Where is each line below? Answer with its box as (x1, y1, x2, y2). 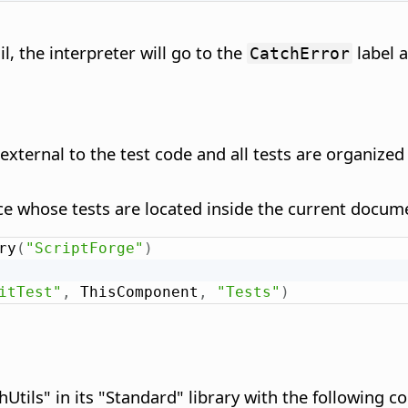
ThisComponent (70, 283, 199, 301)
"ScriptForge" (25, 240, 144, 258)
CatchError (250, 44, 350, 64)
